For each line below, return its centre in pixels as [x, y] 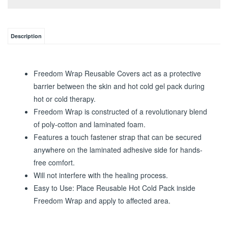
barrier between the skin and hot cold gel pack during [119, 119]
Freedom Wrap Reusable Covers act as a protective [117, 106]
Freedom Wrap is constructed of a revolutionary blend [120, 144]
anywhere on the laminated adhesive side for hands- [118, 182]
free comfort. [54, 195]
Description [26, 68]
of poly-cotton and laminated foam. [90, 157]
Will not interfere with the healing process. [101, 208]
